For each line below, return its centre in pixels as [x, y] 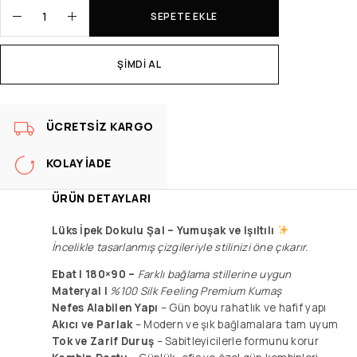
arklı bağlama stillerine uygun [217, 274]
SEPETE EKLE [184, 16]
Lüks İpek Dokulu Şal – [114, 230]
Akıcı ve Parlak [92, 324]
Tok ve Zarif [85, 341]
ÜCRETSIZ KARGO [100, 126]
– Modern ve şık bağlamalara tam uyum [235, 324]
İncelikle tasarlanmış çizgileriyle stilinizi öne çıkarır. [180, 247]
